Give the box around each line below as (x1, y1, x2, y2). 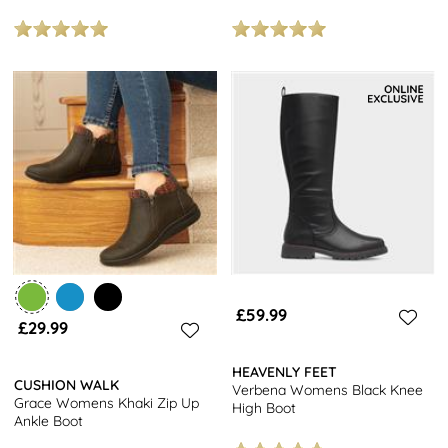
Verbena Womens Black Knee (232, 381, 424, 400)
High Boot (232, 399, 297, 418)
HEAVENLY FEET (232, 363, 338, 382)
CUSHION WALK (14, 376, 120, 395)
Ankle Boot (14, 412, 84, 431)
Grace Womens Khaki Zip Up (14, 394, 200, 413)
